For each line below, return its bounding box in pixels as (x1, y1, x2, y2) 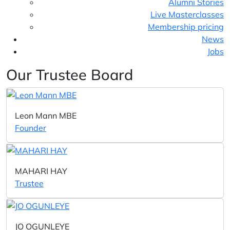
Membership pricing (148, 22, 224, 32)
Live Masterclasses (150, 9, 224, 20)
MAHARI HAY (15, 166, 67, 176)
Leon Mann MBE (15, 110, 76, 121)
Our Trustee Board (6, 65, 133, 84)
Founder (15, 123, 46, 133)
